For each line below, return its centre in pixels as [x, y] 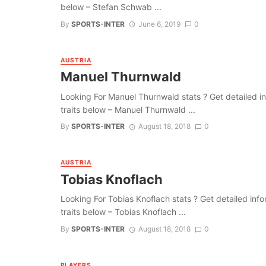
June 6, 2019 [159, 24]
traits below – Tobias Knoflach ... [123, 212]
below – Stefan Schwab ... [111, 7]
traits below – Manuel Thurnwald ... [128, 109]
